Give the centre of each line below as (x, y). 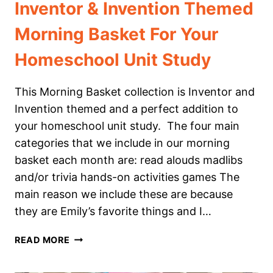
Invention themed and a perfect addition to (126, 109)
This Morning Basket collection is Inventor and (135, 92)
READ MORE (42, 240)
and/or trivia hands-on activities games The (127, 177)
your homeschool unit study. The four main (127, 126)
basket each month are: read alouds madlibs (129, 160)
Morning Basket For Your (116, 34)
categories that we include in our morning (122, 143)
